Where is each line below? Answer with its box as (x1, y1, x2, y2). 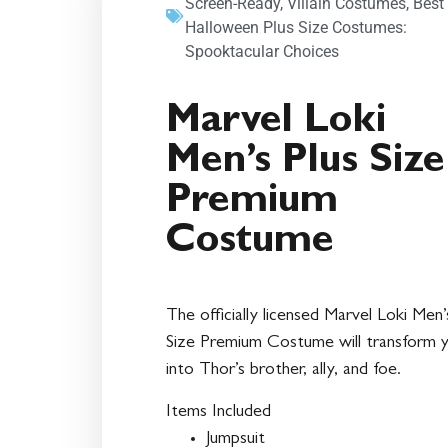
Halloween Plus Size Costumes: (185, 18, 407, 38)
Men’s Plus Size (166, 144, 445, 185)
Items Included (166, 403, 271, 422)
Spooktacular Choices (185, 42, 339, 62)
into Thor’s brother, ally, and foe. (166, 362, 401, 381)
